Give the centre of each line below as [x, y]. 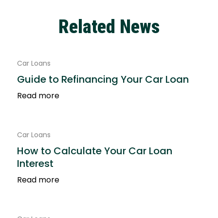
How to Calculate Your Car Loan [95, 151]
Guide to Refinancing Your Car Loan [103, 79]
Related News [109, 27]
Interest [35, 163]
